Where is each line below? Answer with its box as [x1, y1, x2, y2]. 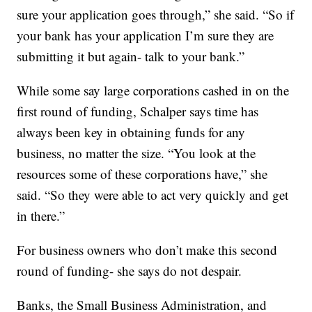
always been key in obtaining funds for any [17, 123, 246, 141]
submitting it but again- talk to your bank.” [17, 47, 245, 65]
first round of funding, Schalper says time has [17, 102, 259, 120]
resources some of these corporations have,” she [17, 165, 268, 183]
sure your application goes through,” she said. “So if [17, 6, 295, 24]
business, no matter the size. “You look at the [17, 144, 256, 162]
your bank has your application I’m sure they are [17, 26, 274, 45]
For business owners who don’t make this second [17, 241, 278, 259]
